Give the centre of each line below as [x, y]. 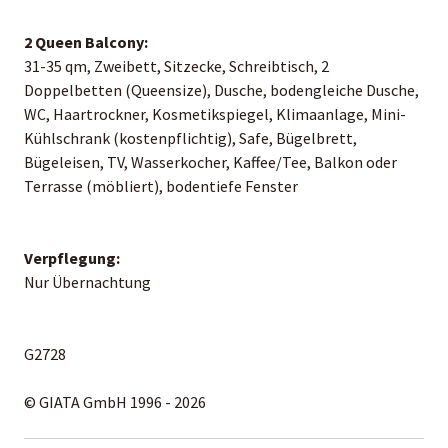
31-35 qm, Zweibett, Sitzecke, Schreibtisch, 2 [176, 65]
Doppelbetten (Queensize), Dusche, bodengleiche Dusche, [221, 89]
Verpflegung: [72, 257]
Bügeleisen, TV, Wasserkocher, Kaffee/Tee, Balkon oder [210, 161]
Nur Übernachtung [87, 281]
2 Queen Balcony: [86, 41]
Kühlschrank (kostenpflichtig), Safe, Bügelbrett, [190, 137]
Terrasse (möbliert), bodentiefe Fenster [161, 185]
